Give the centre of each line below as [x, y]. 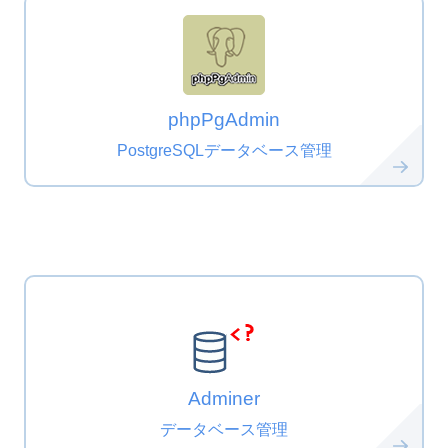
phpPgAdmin [224, 120]
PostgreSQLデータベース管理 [224, 151]
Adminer [224, 399]
